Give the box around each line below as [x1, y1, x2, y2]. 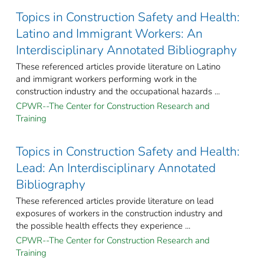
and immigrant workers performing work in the [16, 73, 197, 85]
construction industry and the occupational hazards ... [16, 85, 220, 98]
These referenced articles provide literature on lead [16, 195, 214, 207]
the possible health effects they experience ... [16, 220, 190, 232]
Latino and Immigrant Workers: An [16, 25, 203, 42]
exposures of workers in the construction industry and [16, 207, 223, 220]
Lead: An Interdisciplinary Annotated [16, 160, 216, 177]
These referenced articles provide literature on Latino [16, 61, 220, 73]
